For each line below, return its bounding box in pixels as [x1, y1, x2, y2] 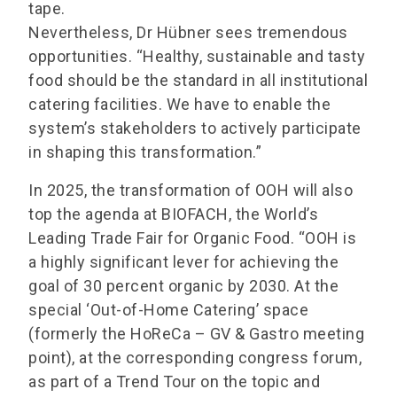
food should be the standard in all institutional [28, 71, 368, 90]
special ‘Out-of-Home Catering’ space [28, 300, 308, 320]
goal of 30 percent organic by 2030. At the [28, 276, 339, 296]
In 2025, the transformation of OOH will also [28, 181, 353, 200]
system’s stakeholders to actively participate [28, 119, 362, 138]
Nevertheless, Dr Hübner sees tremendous [28, 23, 348, 43]
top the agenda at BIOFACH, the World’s [28, 205, 318, 224]
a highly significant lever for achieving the [28, 253, 339, 272]
